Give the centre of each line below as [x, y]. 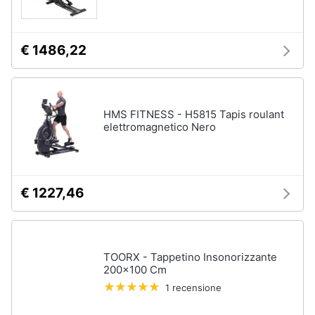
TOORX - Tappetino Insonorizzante [190, 257]
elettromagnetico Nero [160, 127]
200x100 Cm [135, 270]
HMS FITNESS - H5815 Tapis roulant [194, 114]
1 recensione [193, 288]
